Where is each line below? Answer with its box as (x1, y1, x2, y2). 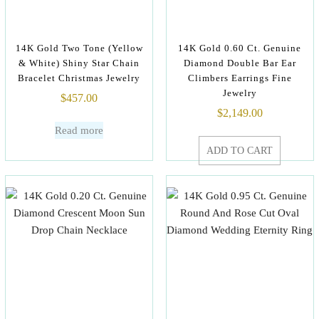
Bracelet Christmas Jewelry (18, 73, 140, 83)
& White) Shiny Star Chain (19, 58, 140, 68)
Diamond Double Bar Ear (183, 58, 296, 68)
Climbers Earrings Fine (187, 73, 292, 83)
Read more (55, 125, 103, 137)
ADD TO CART (206, 145, 273, 157)
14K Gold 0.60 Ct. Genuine (178, 43, 302, 53)
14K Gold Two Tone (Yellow (15, 43, 143, 53)
